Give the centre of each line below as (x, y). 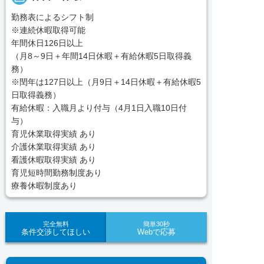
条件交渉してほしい (56, 232)
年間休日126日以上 (47, 43)
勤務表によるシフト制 (52, 17)
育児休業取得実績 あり (53, 134)
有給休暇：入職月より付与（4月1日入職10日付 (99, 108)
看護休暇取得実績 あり (53, 160)
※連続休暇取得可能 (48, 30)
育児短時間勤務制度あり (56, 173)
